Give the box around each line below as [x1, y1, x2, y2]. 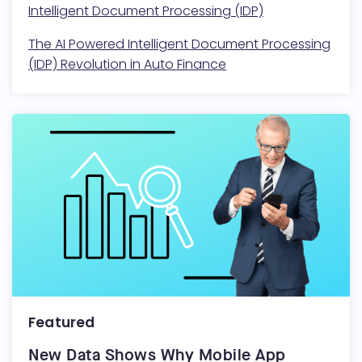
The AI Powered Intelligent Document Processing [28, 35, 330, 53]
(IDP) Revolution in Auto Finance [28, 55, 226, 74]
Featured [28, 312, 95, 332]
